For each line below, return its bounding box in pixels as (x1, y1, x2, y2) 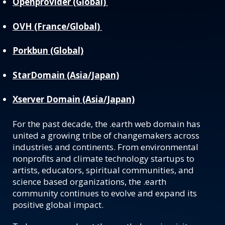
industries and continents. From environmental (13, 141, 198, 153)
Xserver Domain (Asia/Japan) (13, 93, 135, 105)
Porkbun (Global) (13, 45, 83, 56)
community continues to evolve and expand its (13, 187, 197, 199)
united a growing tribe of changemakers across (13, 129, 199, 141)
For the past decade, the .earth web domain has (13, 118, 200, 130)
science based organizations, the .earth (13, 175, 166, 187)
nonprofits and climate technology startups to (13, 152, 194, 164)
